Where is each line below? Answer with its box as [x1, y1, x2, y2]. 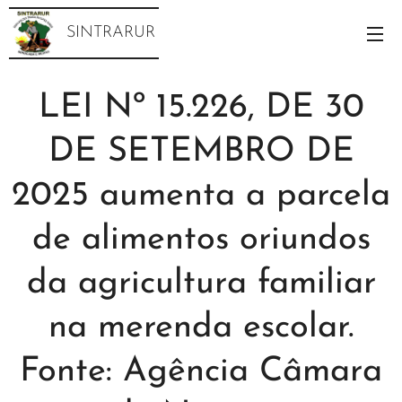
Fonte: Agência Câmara [20, 354, 382, 389]
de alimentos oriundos [31, 223, 371, 258]
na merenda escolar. [48, 310, 354, 345]
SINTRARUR [66, 24, 155, 41]
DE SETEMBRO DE [48, 135, 354, 170]
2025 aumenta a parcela [12, 179, 390, 214]
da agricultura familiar [26, 267, 376, 301]
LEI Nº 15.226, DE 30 [38, 91, 364, 126]
